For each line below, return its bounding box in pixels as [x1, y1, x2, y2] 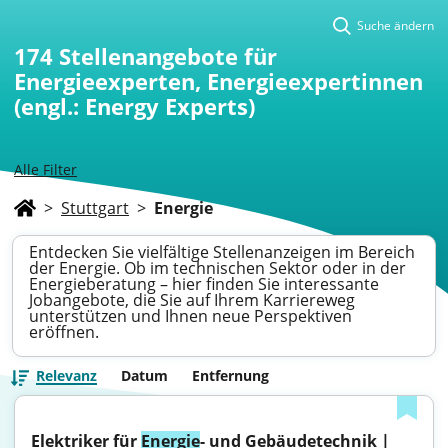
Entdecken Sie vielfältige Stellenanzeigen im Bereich [29, 241, 415, 263]
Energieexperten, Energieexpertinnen [14, 66, 423, 96]
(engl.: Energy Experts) [14, 91, 255, 121]
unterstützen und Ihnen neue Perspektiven [29, 305, 352, 327]
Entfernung [192, 366, 269, 385]
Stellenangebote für [59, 41, 277, 71]
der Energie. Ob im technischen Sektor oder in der [29, 257, 406, 279]
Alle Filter [14, 160, 77, 179]
